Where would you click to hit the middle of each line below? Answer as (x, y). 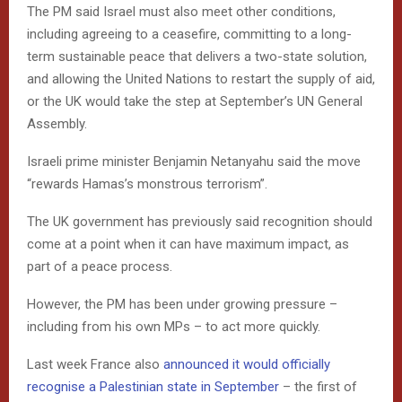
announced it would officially (247, 364)
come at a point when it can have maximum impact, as (188, 244)
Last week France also (95, 364)
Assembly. (57, 123)
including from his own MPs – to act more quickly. (174, 326)
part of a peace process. (100, 266)
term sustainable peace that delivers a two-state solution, (197, 56)
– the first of (318, 386)
